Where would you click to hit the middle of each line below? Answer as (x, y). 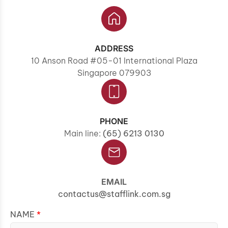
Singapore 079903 (114, 73)
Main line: (83, 134)
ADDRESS (114, 49)
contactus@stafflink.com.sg (114, 194)
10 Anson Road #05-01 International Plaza (114, 61)
